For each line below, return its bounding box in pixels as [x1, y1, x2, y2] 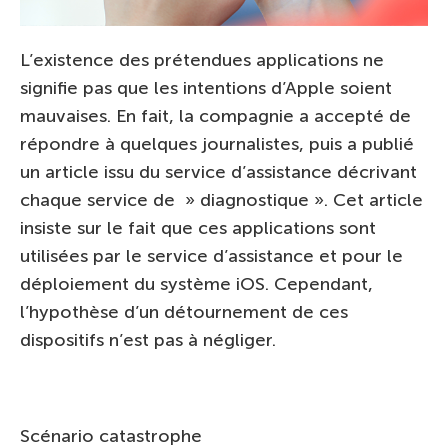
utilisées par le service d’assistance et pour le [20, 245, 403, 267]
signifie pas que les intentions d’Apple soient [20, 77, 392, 99]
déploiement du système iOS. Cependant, [20, 273, 373, 295]
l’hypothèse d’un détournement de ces [20, 301, 348, 323]
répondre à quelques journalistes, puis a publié [20, 133, 414, 155]
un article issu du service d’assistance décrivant [20, 161, 417, 183]
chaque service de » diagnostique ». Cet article [20, 189, 423, 211]
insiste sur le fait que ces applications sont [20, 217, 376, 239]
